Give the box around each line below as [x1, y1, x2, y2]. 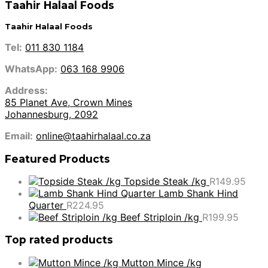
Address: [5, 84, 48, 97]
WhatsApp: [5, 63, 57, 75]
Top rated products [5, 233, 113, 246]
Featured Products [5, 152, 110, 165]
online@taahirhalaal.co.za [36, 130, 151, 142]
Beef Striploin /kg [120, 211, 199, 224]
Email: [5, 130, 33, 142]
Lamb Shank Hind [159, 187, 238, 200]
